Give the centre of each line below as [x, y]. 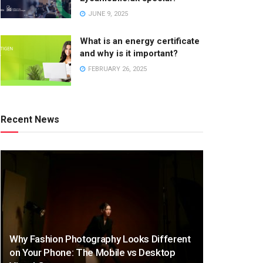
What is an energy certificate [140, 41]
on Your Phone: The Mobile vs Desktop [92, 253]
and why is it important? [129, 53]
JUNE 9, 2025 [107, 14]
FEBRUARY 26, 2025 [117, 69]
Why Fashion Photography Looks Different [100, 239]
